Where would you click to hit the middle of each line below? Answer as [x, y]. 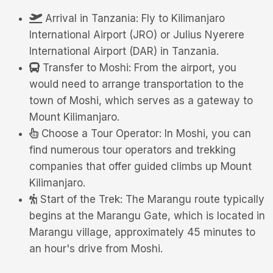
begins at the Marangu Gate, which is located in [147, 216]
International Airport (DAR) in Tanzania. [124, 51]
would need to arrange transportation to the [136, 84]
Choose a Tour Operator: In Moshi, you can [146, 133]
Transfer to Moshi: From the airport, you [140, 68]
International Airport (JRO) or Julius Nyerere [137, 35]
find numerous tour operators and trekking [133, 150]
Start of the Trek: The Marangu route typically [152, 199]
